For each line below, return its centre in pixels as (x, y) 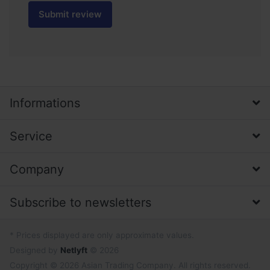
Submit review (70, 14)
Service (31, 136)
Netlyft (74, 250)
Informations (45, 103)
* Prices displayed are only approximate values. (102, 235)
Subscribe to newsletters (80, 202)
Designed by (35, 250)
